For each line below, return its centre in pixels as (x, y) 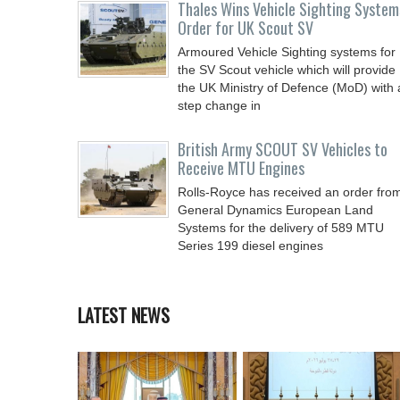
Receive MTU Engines (241, 168)
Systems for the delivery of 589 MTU (281, 228)
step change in (219, 105)
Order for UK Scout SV (246, 28)
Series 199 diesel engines (250, 246)
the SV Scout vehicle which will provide (287, 70)
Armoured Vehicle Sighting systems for (287, 52)
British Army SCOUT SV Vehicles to (283, 149)
